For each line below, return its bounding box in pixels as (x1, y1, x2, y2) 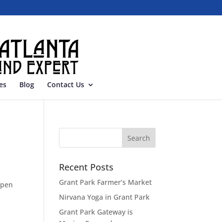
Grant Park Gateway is (59, 207, 133, 217)
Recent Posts (59, 161, 114, 173)
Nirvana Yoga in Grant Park (59, 192, 150, 202)
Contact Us (47, 80, 84, 89)
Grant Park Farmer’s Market (59, 177, 152, 187)
